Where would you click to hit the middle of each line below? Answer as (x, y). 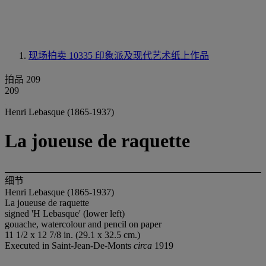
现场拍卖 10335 (62, 56)
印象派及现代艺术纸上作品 (152, 56)
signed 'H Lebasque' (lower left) (65, 213)
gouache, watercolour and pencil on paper (83, 224)
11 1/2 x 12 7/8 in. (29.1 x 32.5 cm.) (72, 235)
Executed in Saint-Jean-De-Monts (69, 245)
